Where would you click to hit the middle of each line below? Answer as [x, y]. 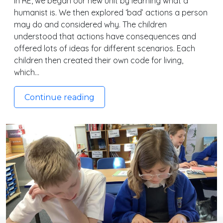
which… [27, 72]
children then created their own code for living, [99, 60]
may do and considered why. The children [90, 25]
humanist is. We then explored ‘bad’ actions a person [111, 13]
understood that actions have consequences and [105, 37]
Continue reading [59, 98]
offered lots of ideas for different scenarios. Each [105, 49]
